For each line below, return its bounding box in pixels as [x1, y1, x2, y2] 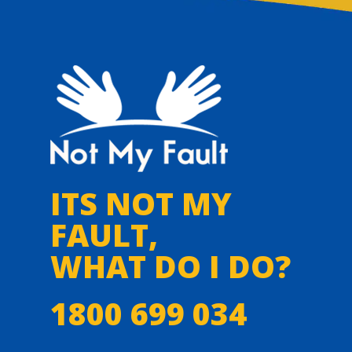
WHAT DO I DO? [50, 245, 291, 287]
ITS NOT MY [50, 182, 233, 224]
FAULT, [50, 214, 159, 255]
